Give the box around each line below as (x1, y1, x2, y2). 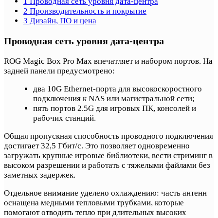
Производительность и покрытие (28, 6, 146, 16)
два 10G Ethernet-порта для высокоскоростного (33, 84, 202, 93)
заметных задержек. (4, 170, 75, 180)
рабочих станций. (33, 113, 96, 123)
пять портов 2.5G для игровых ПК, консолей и (33, 103, 196, 113)
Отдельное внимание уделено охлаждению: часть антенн (4, 188, 207, 198)
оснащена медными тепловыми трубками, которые (4, 198, 184, 207)
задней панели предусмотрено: (4, 66, 115, 75)
